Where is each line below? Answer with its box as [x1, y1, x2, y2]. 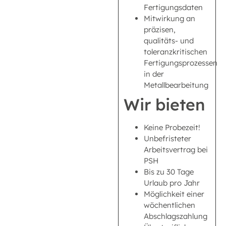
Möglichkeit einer [144, 189, 204, 199]
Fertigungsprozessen [144, 58, 217, 68]
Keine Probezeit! [144, 122, 200, 132]
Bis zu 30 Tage [144, 166, 194, 177]
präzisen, [144, 24, 176, 34]
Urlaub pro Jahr [144, 178, 200, 188]
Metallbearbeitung [144, 80, 208, 90]
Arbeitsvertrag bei [144, 144, 208, 154]
